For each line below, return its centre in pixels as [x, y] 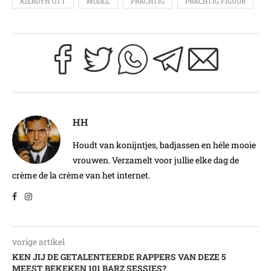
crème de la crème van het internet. [81, 175]
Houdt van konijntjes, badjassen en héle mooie [164, 145]
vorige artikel [38, 242]
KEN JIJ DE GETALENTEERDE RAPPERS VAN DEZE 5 [119, 257]
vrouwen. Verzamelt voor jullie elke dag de [156, 160]
